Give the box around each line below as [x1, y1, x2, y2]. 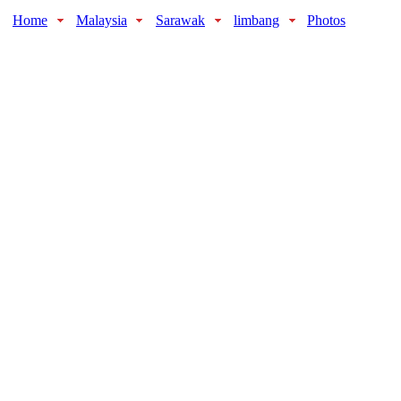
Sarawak [156, 12, 205, 28]
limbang [234, 12, 279, 28]
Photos [307, 12, 346, 28]
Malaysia [76, 12, 127, 28]
